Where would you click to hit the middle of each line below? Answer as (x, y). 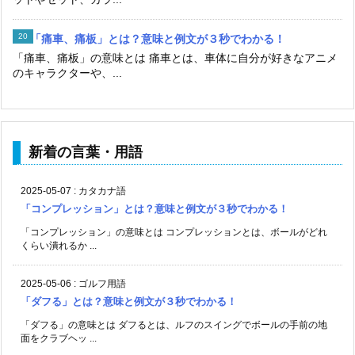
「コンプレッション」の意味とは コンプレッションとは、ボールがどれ (174, 232)
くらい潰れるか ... (59, 245)
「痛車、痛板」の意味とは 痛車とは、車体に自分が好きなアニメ (175, 57)
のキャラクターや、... (67, 73)
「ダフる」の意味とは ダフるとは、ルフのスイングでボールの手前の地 (174, 324)
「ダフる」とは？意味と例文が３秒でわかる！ (129, 301)
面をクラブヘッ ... (59, 338)
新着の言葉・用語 (86, 152)
